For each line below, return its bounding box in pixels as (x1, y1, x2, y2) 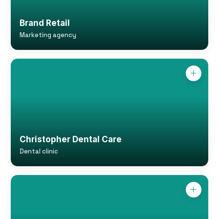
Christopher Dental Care (20, 134, 122, 144)
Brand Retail (20, 18, 70, 28)
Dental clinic (20, 147, 59, 155)
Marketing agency (20, 31, 77, 39)
